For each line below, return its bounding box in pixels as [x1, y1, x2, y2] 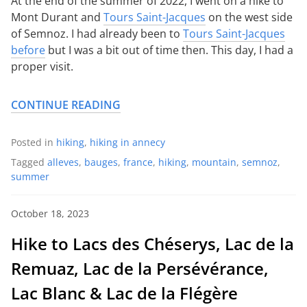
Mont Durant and [11, 9, 103, 25]
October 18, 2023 [11, 206, 89, 220]
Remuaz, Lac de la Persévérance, [11, 256, 269, 280]
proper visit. [11, 58, 73, 74]
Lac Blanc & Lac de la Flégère [11, 281, 238, 304]
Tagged [11, 155, 47, 169]
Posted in [11, 135, 56, 149]
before [11, 42, 45, 58]
